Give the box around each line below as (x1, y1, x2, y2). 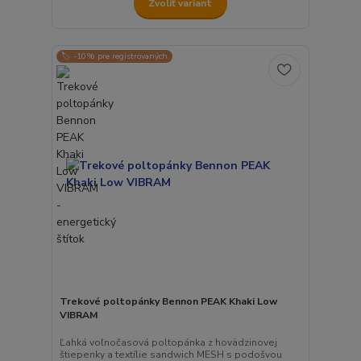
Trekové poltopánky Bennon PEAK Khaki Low (59, 295, 277, 309)
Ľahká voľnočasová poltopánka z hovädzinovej (59, 335, 277, 349)
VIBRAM (59, 309, 98, 322)
